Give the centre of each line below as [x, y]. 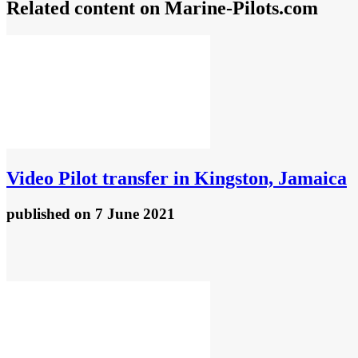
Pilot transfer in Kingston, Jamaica [200, 179]
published [40, 214]
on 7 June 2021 [125, 214]
